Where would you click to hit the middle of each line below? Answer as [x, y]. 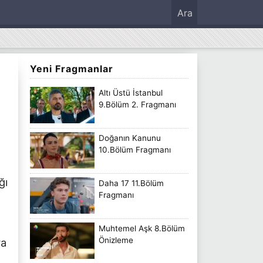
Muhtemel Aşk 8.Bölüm [142, 228]
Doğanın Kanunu [130, 138]
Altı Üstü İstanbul [131, 92]
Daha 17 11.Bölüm [131, 183]
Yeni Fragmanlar [72, 69]
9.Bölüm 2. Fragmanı [137, 104]
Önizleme [116, 240]
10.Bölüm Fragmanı [135, 149]
